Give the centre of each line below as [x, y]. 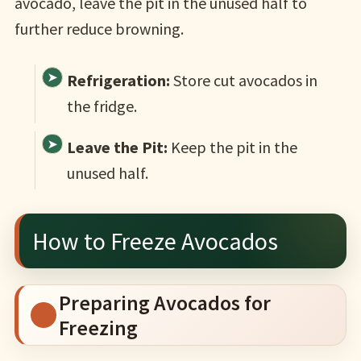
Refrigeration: [118, 81]
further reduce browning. [99, 29]
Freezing [98, 328]
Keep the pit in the [232, 147]
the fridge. [102, 106]
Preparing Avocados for [164, 303]
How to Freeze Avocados [155, 241]
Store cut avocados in [243, 81]
